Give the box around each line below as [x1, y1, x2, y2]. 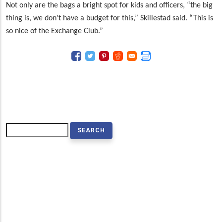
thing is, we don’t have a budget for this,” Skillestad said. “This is [6, 14, 213, 23]
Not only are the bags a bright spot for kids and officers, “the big [6, 1, 213, 10]
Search [6, 124, 29, 133]
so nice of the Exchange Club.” [6, 27, 103, 36]
